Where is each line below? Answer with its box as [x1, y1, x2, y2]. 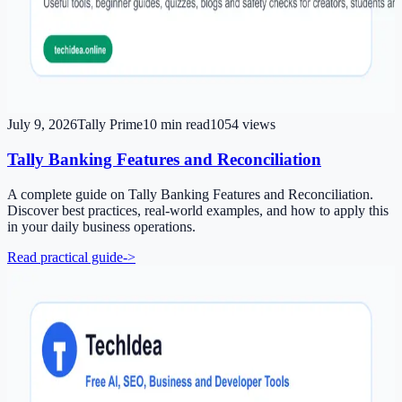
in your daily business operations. [7, 218, 196, 234]
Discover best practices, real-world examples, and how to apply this [7, 202, 389, 218]
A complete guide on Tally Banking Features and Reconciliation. [7, 186, 373, 202]
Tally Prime [77, 117, 143, 133]
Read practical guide [7, 249, 123, 265]
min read [157, 117, 210, 133]
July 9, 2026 [7, 117, 77, 133]
